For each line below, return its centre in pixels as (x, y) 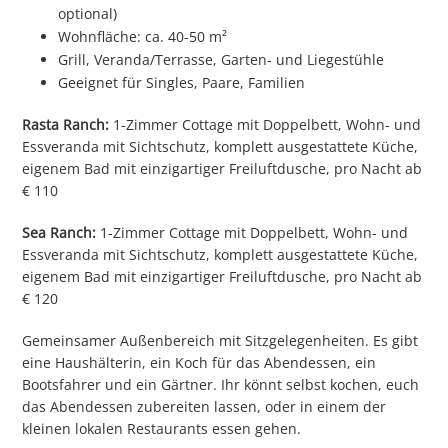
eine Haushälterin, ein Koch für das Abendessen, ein (199, 363)
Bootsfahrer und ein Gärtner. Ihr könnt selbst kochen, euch (221, 385)
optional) (88, 14)
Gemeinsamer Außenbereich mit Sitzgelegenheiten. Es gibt (220, 341)
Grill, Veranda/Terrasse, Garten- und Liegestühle (221, 60)
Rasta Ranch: (66, 125)
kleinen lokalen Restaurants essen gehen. (162, 429)
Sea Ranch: (59, 233)
